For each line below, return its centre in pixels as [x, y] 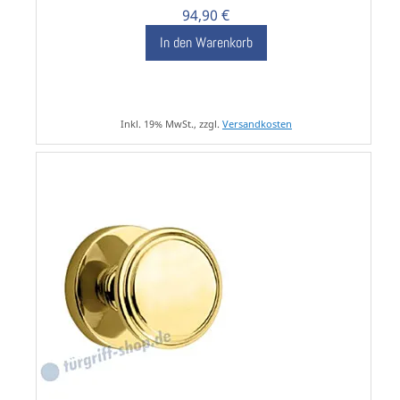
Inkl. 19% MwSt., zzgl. [171, 124]
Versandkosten [257, 124]
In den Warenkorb [206, 43]
